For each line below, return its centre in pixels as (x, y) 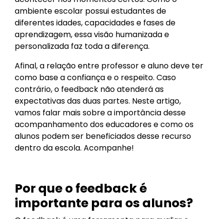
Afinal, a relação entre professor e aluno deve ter (109, 66)
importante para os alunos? (104, 203)
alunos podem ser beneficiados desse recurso (103, 136)
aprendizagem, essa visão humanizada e (92, 34)
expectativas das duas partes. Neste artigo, (98, 101)
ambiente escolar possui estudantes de (90, 11)
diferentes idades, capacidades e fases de (95, 23)
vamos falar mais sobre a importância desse (100, 113)
